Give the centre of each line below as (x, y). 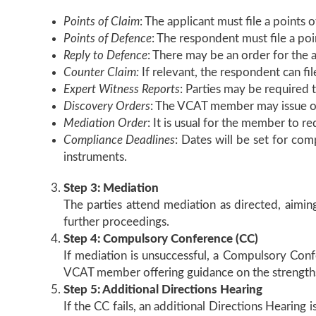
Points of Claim (101, 22)
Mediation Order (105, 123)
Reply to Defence (105, 55)
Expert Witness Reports (121, 89)
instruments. (95, 157)
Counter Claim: (101, 72)
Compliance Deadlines (119, 140)
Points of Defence (107, 38)
